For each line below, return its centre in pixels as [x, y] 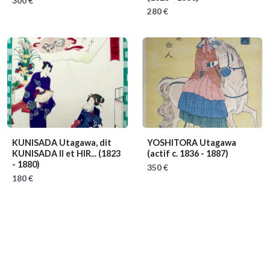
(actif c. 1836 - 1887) [188, 153]
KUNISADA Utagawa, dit [62, 143]
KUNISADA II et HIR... [55, 153]
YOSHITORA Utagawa [192, 143]
